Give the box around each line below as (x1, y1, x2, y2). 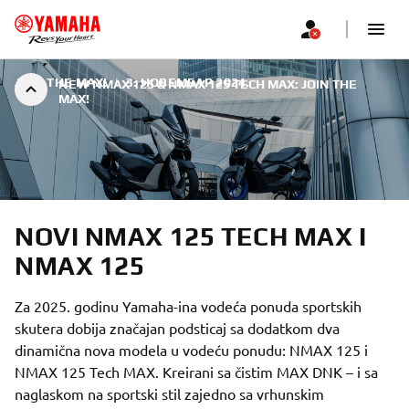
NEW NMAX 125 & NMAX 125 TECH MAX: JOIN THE (58, 77, 357, 91)
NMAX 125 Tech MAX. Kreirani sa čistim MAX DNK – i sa (15, 362, 378, 381)
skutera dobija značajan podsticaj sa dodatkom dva (15, 319, 340, 337)
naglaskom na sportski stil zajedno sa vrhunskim (15, 384, 324, 403)
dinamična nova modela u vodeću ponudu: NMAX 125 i (15, 341, 368, 359)
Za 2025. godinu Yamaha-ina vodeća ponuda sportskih (15, 297, 362, 315)
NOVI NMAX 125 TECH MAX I (15, 222, 367, 251)
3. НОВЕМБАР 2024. (125, 75, 250, 89)
